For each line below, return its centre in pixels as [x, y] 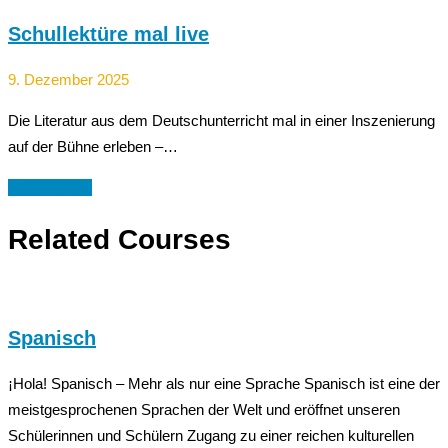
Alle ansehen [50, 188]
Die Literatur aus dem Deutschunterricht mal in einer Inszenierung [221, 121]
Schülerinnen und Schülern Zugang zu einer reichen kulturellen [211, 435]
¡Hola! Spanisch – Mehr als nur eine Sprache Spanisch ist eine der [224, 383]
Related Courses [119, 240]
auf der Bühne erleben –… [93, 147]
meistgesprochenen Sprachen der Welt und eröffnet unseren [204, 409]
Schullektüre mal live [108, 34]
